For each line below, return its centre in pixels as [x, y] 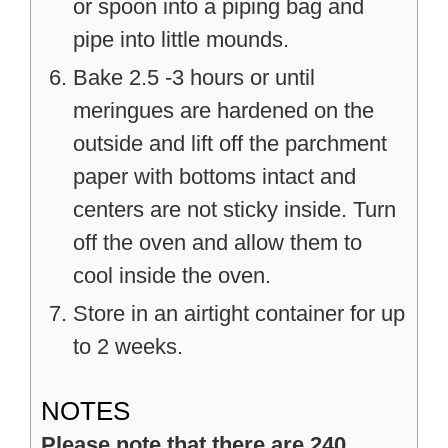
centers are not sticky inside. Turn [234, 209]
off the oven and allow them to [217, 242]
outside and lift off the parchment [230, 143]
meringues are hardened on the [223, 110]
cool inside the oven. [172, 275]
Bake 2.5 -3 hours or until [194, 77]
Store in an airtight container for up [239, 313]
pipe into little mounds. [181, 39]
